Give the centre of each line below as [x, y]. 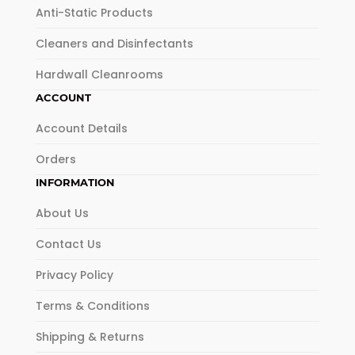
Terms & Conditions [92, 306]
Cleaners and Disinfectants [114, 44]
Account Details [81, 129]
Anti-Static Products [94, 13]
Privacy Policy [74, 275]
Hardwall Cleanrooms [99, 75]
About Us [62, 214]
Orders [55, 160]
